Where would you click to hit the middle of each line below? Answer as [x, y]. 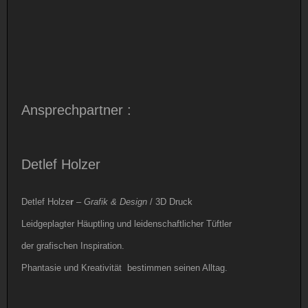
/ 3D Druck [170, 202]
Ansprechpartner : [76, 110]
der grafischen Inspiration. [73, 246]
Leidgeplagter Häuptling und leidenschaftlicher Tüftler [126, 224]
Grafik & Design [115, 202]
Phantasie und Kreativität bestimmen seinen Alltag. [124, 268]
